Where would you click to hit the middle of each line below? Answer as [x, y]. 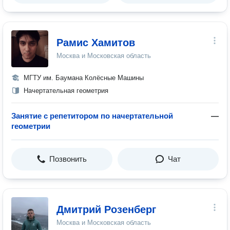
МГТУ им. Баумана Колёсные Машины [84, 78]
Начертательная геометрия [66, 91]
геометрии [31, 126]
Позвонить [68, 159]
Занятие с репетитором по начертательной [92, 116]
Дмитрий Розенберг [106, 209]
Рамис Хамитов [96, 43]
